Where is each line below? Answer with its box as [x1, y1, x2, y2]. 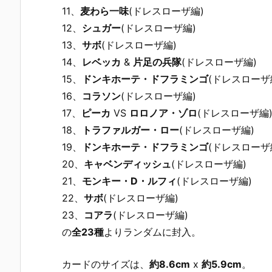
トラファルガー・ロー [82, 123, 179, 136]
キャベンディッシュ [84, 157, 171, 170]
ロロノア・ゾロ [129, 106, 197, 119]
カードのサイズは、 [62, 258, 149, 271]
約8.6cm [149, 258, 190, 271]
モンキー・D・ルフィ [82, 174, 177, 187]
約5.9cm [202, 258, 242, 271]
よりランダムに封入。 [104, 225, 201, 238]
